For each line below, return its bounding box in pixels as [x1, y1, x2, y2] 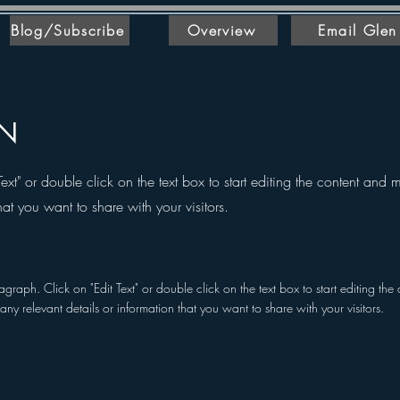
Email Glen [318, 21, 397, 40]
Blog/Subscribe [11, 21, 125, 40]
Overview [187, 21, 256, 40]
